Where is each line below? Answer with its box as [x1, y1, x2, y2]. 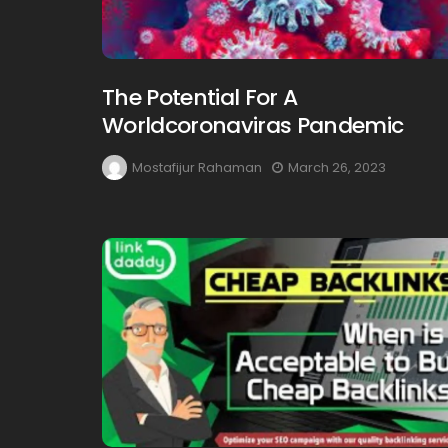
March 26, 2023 [288, 158, 386, 178]
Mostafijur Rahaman [132, 158, 262, 178]
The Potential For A [102, 82, 298, 114]
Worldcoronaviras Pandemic [102, 110, 404, 142]
